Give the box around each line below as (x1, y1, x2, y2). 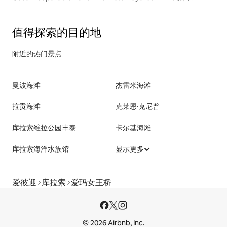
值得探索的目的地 (12, 25, 101, 40)
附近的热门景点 (12, 49, 62, 58)
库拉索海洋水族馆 (12, 144, 69, 154)
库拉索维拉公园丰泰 (12, 123, 76, 132)
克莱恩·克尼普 (116, 101, 160, 111)
